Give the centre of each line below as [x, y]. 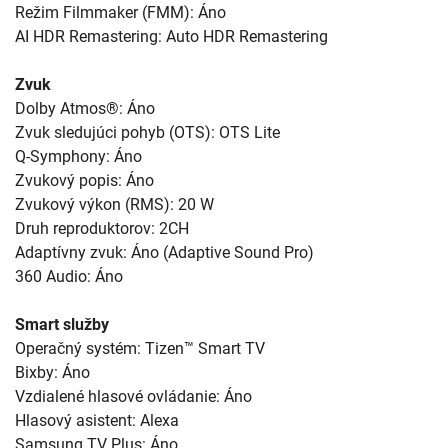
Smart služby [62, 324]
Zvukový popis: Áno [84, 180]
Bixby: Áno [52, 372]
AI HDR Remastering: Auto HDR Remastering [171, 36]
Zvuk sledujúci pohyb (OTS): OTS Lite [147, 132]
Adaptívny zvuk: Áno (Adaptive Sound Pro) [164, 252]
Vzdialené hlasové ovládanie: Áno [133, 396]
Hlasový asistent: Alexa [97, 420]
